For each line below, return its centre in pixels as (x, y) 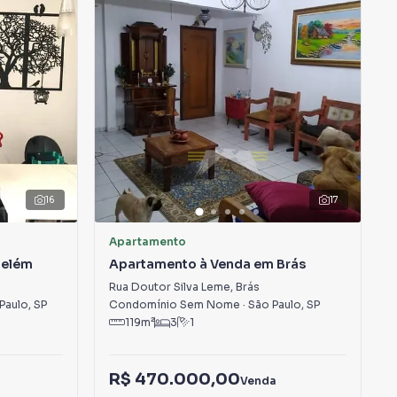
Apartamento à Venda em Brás (207, 264)
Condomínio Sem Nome (174, 304)
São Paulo (274, 304)
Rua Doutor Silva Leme (169, 287)
